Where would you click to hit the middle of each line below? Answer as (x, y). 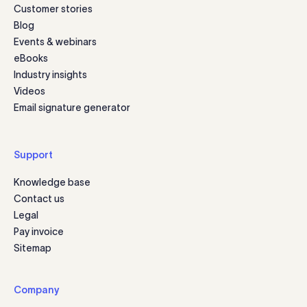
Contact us (39, 199)
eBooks (31, 59)
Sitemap (33, 248)
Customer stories (53, 9)
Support (33, 155)
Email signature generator (72, 108)
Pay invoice (39, 232)
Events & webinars (55, 42)
